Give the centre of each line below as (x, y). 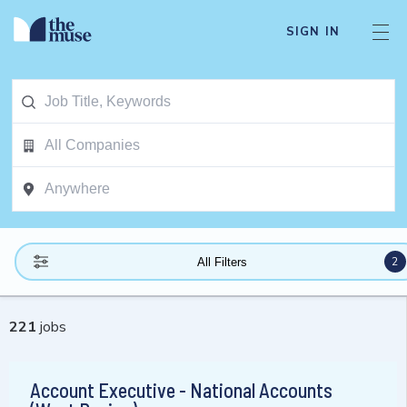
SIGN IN (313, 32)
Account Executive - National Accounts (181, 390)
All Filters (222, 262)
